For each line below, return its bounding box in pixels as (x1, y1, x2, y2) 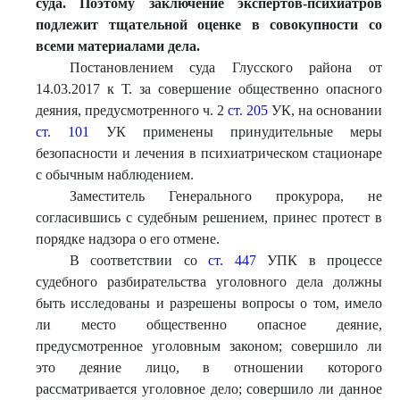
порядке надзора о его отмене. (36, 231, 220, 246)
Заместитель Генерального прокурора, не (69, 188, 382, 204)
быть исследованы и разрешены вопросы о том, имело (36, 296, 382, 311)
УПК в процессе (255, 253, 383, 268)
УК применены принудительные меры (89, 124, 382, 139)
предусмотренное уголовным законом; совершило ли (36, 338, 382, 354)
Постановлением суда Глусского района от (69, 60, 382, 75)
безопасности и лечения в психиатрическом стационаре (36, 146, 382, 161)
